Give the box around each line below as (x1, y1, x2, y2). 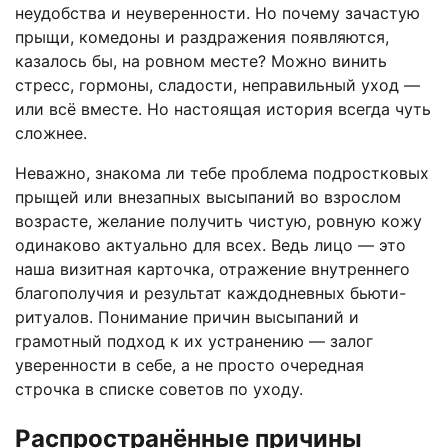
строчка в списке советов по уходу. (15, 379, 303, 400)
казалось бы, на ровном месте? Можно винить (15, 51, 387, 72)
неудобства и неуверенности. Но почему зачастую (15, 3, 420, 24)
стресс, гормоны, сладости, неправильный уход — (15, 75, 420, 96)
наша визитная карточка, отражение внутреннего (15, 259, 410, 280)
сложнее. (15, 123, 87, 144)
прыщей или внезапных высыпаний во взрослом (15, 187, 401, 208)
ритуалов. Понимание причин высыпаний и (15, 307, 359, 328)
